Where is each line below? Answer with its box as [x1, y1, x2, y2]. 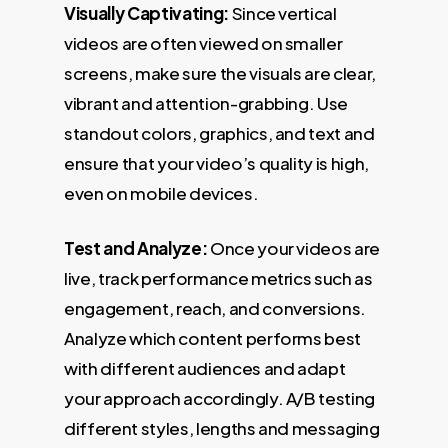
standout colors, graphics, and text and [64, 121, 375, 144]
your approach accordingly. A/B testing [64, 387, 376, 410]
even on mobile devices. [64, 181, 259, 204]
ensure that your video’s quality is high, [64, 151, 370, 174]
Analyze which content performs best [64, 327, 362, 350]
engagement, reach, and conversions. [64, 297, 367, 320]
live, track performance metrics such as [64, 267, 373, 290]
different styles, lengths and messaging [64, 417, 380, 440]
